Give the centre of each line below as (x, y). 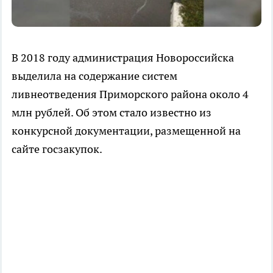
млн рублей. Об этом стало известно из (112, 113)
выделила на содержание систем (94, 76)
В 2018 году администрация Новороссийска (123, 58)
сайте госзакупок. (59, 149)
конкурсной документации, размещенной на (126, 131)
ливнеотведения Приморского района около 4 (130, 94)
